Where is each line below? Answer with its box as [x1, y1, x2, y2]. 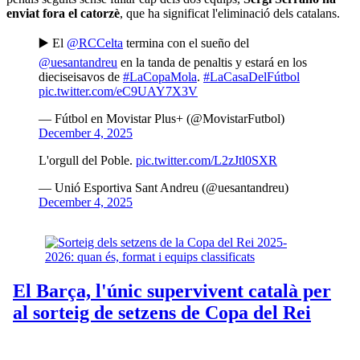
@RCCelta [67, 35, 123, 50]
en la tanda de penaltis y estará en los [117, 55, 307, 69]
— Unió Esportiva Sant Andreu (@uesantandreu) [39, 180, 288, 194]
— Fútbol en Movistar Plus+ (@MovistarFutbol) [39, 111, 284, 125]
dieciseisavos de [39, 69, 123, 84]
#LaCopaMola [123, 69, 197, 84]
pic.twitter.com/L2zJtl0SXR [136, 153, 277, 167]
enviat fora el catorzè [6, 6, 120, 20]
